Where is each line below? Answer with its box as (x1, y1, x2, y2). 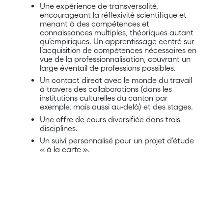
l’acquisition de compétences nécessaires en (39, 45, 196, 55)
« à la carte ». (39, 145, 90, 154)
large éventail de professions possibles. (39, 63, 176, 72)
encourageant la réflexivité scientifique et (39, 10, 187, 19)
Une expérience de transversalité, (39, 1, 158, 10)
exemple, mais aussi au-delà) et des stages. (39, 102, 193, 111)
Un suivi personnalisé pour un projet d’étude (39, 136, 194, 145)
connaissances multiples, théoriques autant (39, 27, 193, 37)
